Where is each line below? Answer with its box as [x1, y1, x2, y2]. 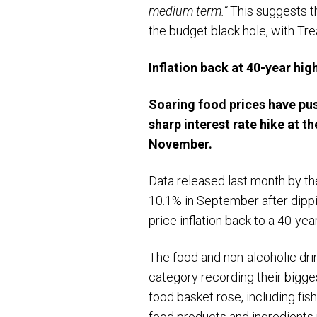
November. [149, 137, 212, 151]
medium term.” [149, 4, 227, 18]
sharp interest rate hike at [149, 117, 299, 132]
